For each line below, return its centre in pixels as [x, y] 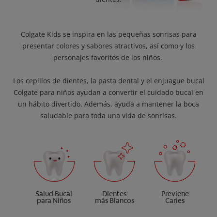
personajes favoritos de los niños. [108, 58]
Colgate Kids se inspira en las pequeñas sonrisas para [108, 34]
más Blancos [114, 201]
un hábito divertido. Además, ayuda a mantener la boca [108, 104]
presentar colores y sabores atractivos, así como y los [108, 46]
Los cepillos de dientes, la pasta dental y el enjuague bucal [108, 81]
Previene [175, 194]
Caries [175, 201]
